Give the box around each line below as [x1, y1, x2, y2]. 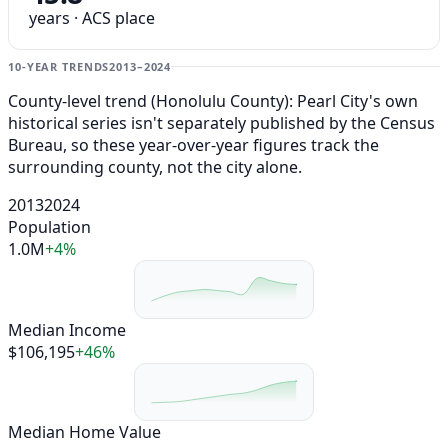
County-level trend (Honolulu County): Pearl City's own [8, 90, 418, 113]
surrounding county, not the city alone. [8, 156, 302, 179]
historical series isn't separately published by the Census [8, 112, 435, 135]
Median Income [8, 318, 126, 341]
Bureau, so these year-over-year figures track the [8, 134, 379, 157]
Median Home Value [8, 420, 161, 443]
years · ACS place [29, 7, 155, 30]
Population [8, 216, 91, 239]
